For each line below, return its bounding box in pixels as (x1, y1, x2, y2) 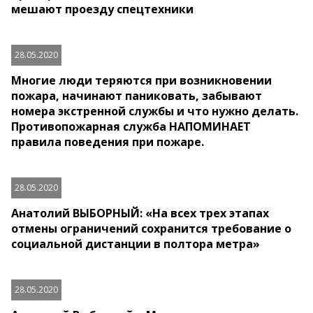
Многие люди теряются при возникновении (11, 73, 272, 89)
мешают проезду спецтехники (11, 1, 194, 17)
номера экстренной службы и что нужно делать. (11, 103, 298, 119)
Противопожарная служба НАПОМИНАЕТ (11, 119, 251, 135)
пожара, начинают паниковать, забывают (11, 88, 262, 104)
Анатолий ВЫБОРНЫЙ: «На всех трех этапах (11, 205, 269, 221)
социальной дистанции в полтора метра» (11, 236, 260, 252)
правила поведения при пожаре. (11, 134, 204, 150)
